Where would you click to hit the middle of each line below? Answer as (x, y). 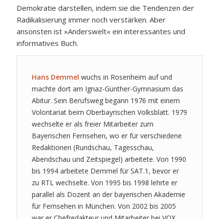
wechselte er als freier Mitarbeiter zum (92, 124)
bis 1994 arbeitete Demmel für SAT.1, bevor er (105, 171)
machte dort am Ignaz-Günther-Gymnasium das (107, 88)
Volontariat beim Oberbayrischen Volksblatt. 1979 (109, 112)
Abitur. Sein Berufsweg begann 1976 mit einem (106, 100)
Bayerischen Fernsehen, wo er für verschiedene (107, 135)
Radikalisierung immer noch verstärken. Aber (91, 20)
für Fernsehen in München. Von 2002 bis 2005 (104, 206)
